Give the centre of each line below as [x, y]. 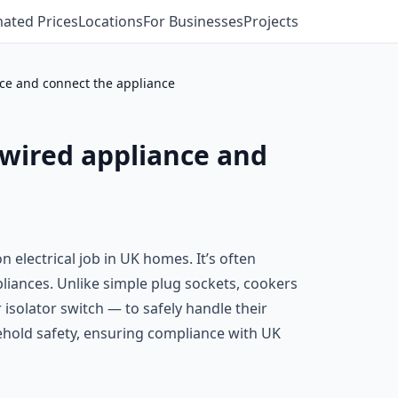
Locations [111, 21]
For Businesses [193, 21]
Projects [271, 21]
